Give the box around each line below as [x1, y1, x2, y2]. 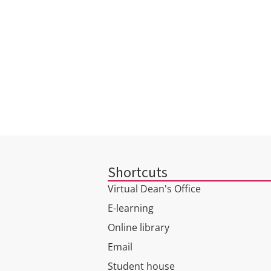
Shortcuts [108, 162, 168, 184]
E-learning [108, 201, 154, 215]
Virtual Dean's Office [108, 182, 201, 196]
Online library [108, 221, 169, 235]
